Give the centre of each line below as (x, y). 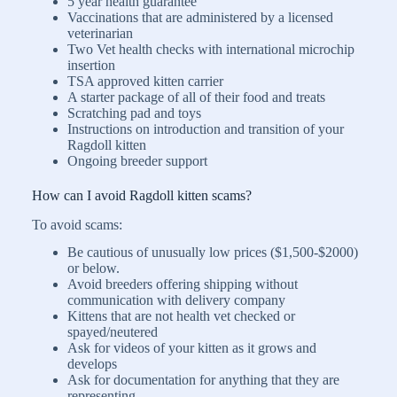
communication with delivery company (176, 300)
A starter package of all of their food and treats (196, 97)
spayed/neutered (113, 331)
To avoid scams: (77, 224)
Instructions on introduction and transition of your (206, 128)
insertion (91, 65)
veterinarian (100, 33)
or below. (93, 268)
